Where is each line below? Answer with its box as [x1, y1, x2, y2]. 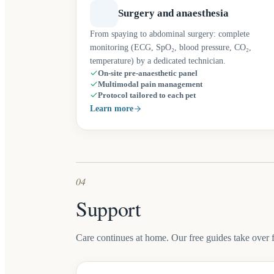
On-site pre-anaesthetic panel [98, 69, 198, 78]
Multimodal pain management [98, 80, 202, 89]
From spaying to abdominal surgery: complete [90, 29, 250, 39]
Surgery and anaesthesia [118, 7, 229, 19]
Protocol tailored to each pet [98, 91, 196, 100]
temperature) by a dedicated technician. [90, 56, 226, 65]
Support [76, 194, 141, 223]
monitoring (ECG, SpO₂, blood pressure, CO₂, [90, 43, 251, 52]
